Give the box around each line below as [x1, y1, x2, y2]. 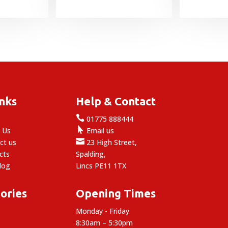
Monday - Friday [76, 206, 130, 216]
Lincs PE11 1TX [76, 160, 127, 170]
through [119, 14, 155, 27]
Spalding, [76, 149, 106, 159]
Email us [84, 125, 115, 135]
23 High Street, [84, 137, 137, 147]
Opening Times [76, 186, 156, 199]
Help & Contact [76, 94, 156, 107]
